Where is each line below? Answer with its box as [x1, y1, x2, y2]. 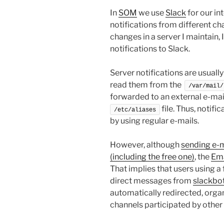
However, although [110, 139, 181, 149]
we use [137, 7, 165, 17]
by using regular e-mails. [110, 115, 199, 125]
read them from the [110, 79, 184, 89]
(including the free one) [110, 151, 194, 161]
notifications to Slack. [110, 43, 190, 53]
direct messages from [110, 175, 193, 185]
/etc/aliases [114, 106, 156, 113]
